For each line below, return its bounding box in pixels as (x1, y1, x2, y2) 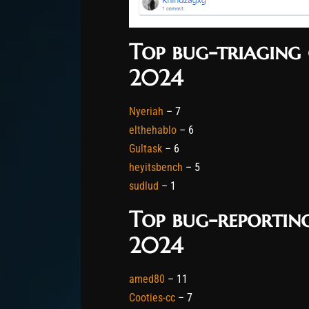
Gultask (129, 142, 162, 156)
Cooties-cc (129, 291, 175, 305)
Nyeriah (129, 105, 163, 119)
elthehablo (129, 123, 177, 137)
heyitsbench (129, 161, 183, 175)
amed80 (129, 272, 165, 286)
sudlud (129, 179, 159, 193)
